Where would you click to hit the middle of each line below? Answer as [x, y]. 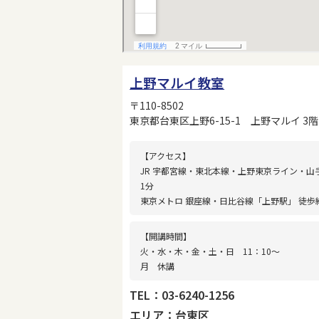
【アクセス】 [166, 155]
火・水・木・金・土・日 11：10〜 [210, 251]
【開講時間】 [166, 236]
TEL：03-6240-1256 [182, 294]
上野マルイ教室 [177, 82]
